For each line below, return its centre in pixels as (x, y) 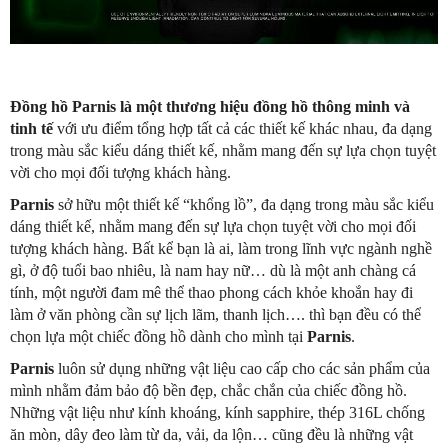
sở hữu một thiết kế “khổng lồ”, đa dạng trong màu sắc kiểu (244, 205)
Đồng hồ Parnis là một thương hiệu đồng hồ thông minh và (210, 107)
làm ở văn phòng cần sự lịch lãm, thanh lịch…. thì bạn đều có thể (215, 315)
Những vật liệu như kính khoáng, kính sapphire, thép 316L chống (217, 413)
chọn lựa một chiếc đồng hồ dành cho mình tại (158, 337)
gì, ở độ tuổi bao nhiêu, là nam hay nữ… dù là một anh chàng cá (213, 271)
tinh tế (31, 129)
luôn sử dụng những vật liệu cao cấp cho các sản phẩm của (242, 369)
